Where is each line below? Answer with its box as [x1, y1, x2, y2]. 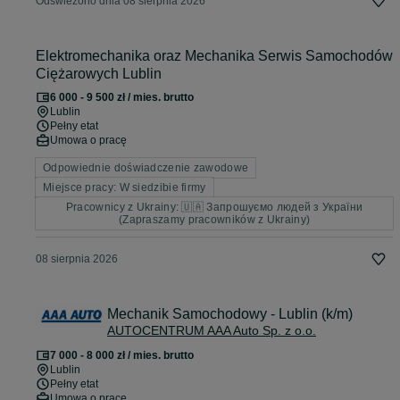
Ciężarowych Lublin [36, 66, 162, 82]
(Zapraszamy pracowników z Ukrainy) [118, 213, 311, 227]
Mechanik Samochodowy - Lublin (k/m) [107, 306, 353, 322]
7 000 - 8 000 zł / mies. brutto [50, 349, 194, 362]
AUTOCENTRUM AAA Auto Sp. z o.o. [107, 323, 316, 338]
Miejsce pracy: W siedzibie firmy [43, 181, 206, 195]
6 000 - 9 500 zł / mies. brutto [50, 91, 194, 104]
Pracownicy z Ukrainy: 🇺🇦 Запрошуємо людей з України [65, 201, 363, 214]
